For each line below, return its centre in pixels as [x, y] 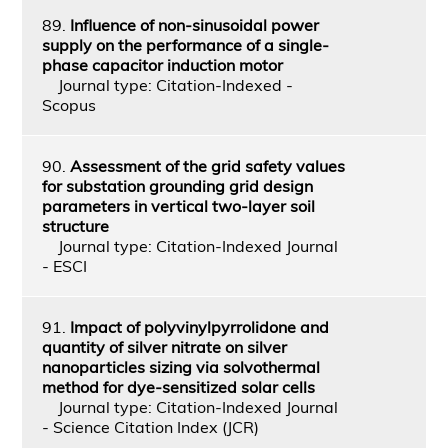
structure [75, 225]
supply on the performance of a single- [185, 44]
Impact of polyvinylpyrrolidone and [199, 326]
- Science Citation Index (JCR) [150, 426]
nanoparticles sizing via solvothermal [180, 366]
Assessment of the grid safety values [207, 165]
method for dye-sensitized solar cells [178, 386]
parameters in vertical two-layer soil [178, 205]
